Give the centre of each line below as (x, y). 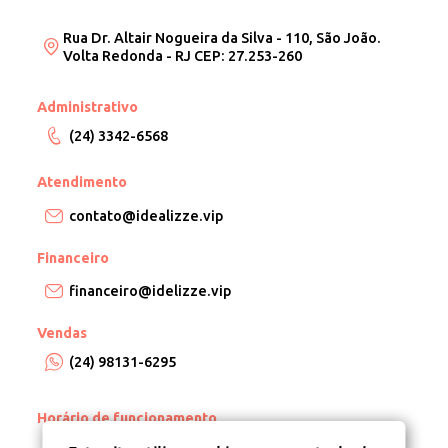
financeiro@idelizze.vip (150, 291)
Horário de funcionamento (127, 417)
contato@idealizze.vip (146, 215)
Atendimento (82, 182)
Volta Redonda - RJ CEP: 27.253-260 (183, 55)
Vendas (62, 333)
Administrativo (87, 107)
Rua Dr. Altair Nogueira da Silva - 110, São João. (222, 37)
